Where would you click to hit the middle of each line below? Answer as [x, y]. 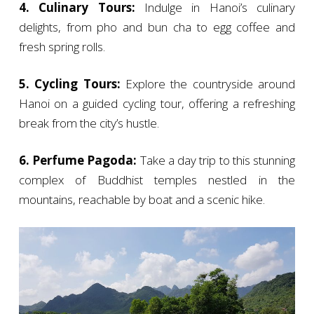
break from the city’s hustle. [89, 123]
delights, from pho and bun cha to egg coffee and [157, 27]
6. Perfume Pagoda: [78, 161]
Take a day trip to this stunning [216, 161]
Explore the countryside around [208, 84]
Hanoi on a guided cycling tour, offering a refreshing [157, 104]
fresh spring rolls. [62, 47]
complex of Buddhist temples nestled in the [157, 180]
